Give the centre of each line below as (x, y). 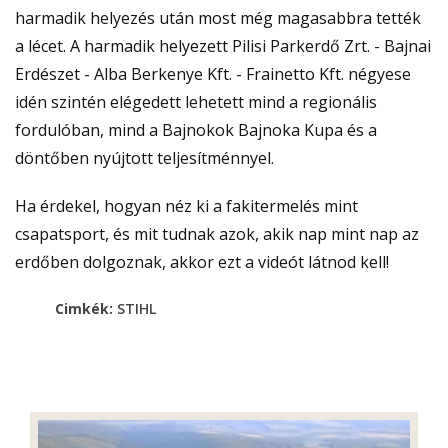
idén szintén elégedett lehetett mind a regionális (196, 102)
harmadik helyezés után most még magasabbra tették (218, 18)
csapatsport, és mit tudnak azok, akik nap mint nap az (217, 234)
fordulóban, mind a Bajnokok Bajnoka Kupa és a (196, 130)
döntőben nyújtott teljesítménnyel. (144, 158)
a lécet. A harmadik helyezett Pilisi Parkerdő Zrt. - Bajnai (223, 46)
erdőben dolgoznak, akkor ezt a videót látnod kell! (202, 262)
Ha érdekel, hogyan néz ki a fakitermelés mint (186, 206)
